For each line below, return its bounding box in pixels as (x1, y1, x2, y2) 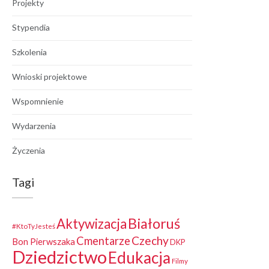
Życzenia (12, 145, 45, 156)
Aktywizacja (56, 215, 127, 232)
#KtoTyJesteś (12, 221, 55, 230)
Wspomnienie (12, 95, 64, 106)
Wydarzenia (12, 120, 56, 131)
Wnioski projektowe (12, 71, 87, 82)
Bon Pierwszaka (12, 236, 75, 247)
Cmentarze (76, 234, 130, 247)
